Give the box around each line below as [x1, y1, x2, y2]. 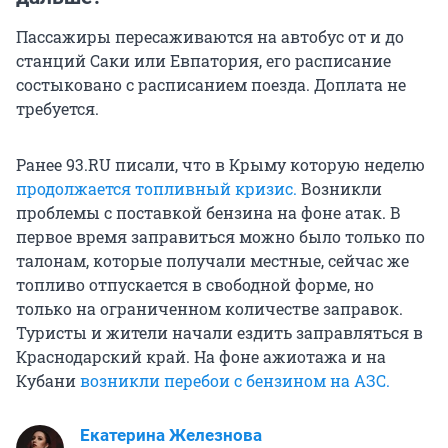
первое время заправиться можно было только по [16, 226, 425, 248]
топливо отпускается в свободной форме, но [16, 274, 374, 296]
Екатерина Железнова [80, 425, 262, 446]
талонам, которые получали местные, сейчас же [16, 250, 409, 272]
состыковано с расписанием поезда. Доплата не [16, 74, 406, 96]
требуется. [16, 98, 99, 120]
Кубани [16, 370, 80, 392]
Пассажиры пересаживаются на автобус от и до [16, 26, 404, 48]
